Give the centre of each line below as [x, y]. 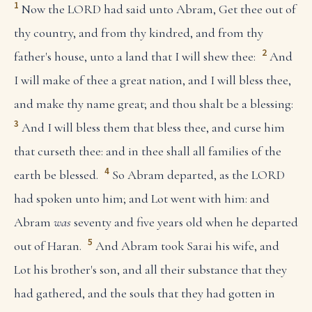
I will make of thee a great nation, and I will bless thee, [153, 80]
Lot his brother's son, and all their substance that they [150, 270]
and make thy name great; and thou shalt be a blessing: [154, 103]
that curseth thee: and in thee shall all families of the [148, 151]
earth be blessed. [56, 175]
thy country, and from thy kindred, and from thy [139, 32]
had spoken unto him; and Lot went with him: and [142, 199]
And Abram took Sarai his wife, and [187, 246]
